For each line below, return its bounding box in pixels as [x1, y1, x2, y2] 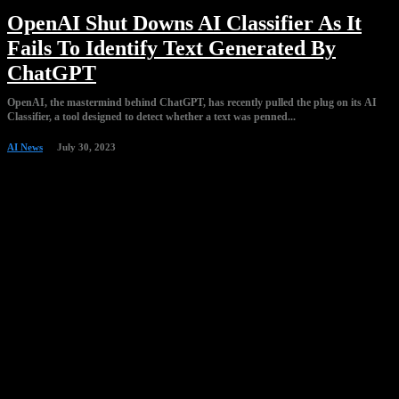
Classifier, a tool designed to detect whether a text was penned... [7, 110, 296, 124]
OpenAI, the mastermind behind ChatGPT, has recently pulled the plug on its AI [7, 96, 377, 110]
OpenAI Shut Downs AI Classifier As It [7, 12, 362, 36]
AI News [7, 142, 43, 153]
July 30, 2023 [57, 142, 116, 153]
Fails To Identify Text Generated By [7, 37, 336, 61]
